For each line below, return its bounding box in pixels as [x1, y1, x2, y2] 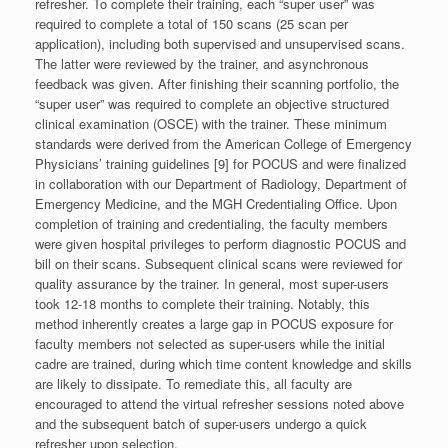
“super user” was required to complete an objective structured [35, 93, 389, 113]
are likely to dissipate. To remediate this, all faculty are [35, 373, 352, 393]
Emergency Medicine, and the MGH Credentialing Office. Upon [35, 193, 397, 213]
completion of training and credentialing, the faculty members [35, 213, 388, 233]
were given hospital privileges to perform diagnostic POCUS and [35, 233, 406, 253]
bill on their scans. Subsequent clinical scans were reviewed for [35, 253, 402, 273]
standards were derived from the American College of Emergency [35, 133, 412, 153]
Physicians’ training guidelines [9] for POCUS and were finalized [35, 153, 406, 173]
